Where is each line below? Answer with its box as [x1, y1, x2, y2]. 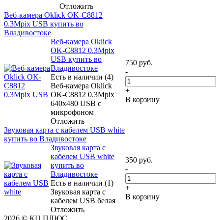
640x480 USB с [51, 99, 101, 108]
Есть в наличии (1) [51, 178, 113, 187]
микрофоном [51, 108, 94, 116]
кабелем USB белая [51, 196, 115, 205]
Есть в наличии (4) [51, 72, 113, 81]
